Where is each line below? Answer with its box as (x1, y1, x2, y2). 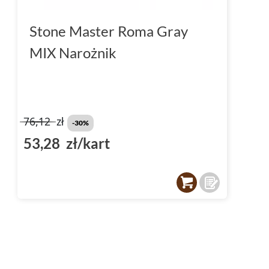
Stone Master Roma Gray (29, 22, 188, 40)
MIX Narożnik (29, 43, 116, 61)
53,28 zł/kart (23, 134, 110, 152)
